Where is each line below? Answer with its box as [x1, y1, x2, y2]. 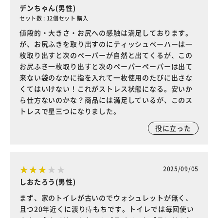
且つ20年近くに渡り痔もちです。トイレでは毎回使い [19, 203, 194, 214]
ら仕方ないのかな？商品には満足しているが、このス [19, 94, 193, 105]
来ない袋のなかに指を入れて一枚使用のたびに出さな [19, 72, 193, 82]
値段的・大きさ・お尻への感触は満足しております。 [19, 27, 193, 37]
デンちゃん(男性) [19, 2, 76, 13]
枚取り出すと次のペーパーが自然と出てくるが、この [19, 50, 193, 60]
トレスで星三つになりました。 [19, 106, 121, 116]
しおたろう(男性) [19, 176, 76, 186]
